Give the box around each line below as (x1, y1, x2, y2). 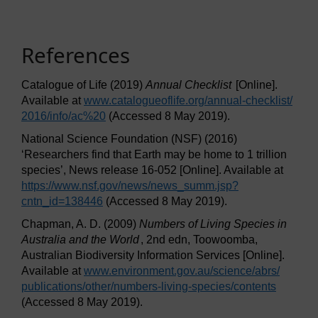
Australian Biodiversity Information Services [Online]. (21, 249, 285, 262)
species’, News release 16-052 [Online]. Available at (21, 164, 283, 177)
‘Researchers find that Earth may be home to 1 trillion (21, 148, 287, 161)
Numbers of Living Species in (139, 218, 287, 231)
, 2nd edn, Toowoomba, (141, 234, 258, 246)
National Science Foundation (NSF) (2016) (21, 133, 237, 146)
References (21, 40, 130, 70)
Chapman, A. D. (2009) (21, 218, 139, 231)
